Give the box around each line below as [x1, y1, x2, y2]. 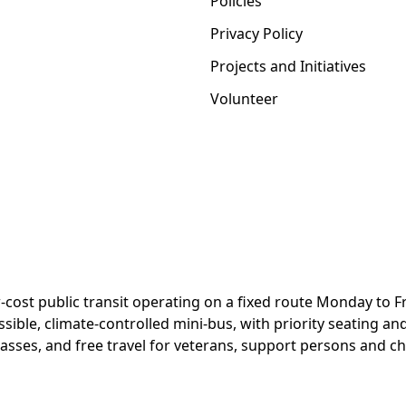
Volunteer [210, 88, 278, 109]
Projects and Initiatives [210, 55, 366, 76]
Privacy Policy [210, 23, 303, 43]
